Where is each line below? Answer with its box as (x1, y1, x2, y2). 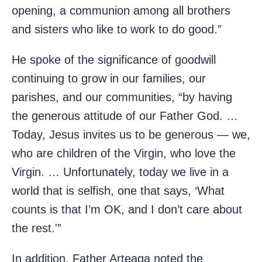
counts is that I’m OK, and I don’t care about (12, 203, 242, 216)
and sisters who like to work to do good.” (12, 23, 222, 36)
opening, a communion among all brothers (12, 4, 230, 18)
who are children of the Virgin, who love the (12, 147, 236, 160)
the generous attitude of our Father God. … (12, 109, 238, 123)
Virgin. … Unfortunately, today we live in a (12, 166, 229, 179)
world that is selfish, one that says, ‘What (12, 184, 225, 198)
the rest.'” (12, 222, 61, 235)
